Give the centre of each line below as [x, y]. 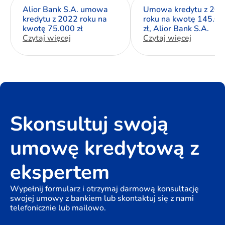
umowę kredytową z [105, 148]
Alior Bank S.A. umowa [65, 10]
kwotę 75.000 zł [53, 29]
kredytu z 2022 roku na [65, 19]
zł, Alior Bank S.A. [176, 29]
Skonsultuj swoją [89, 124]
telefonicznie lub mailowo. [58, 208]
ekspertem [60, 172]
